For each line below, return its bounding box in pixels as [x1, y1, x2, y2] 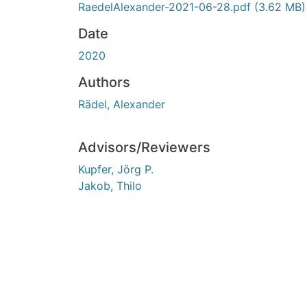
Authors [78, 73, 130, 90]
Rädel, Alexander [78, 97, 165, 111]
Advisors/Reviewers [78, 138, 210, 156]
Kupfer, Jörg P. [78, 162, 153, 176]
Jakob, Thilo [78, 178, 142, 193]
